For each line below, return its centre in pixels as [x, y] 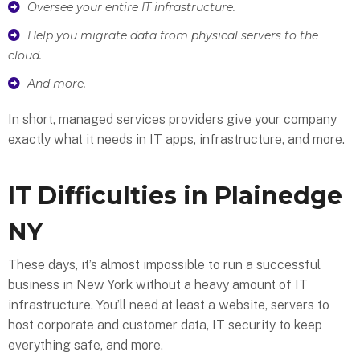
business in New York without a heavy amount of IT [158, 284]
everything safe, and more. [86, 345]
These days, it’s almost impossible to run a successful [164, 264]
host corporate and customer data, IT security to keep [165, 325]
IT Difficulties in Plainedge [175, 195]
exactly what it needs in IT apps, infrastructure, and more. [176, 139]
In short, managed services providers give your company [172, 119]
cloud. [25, 55]
